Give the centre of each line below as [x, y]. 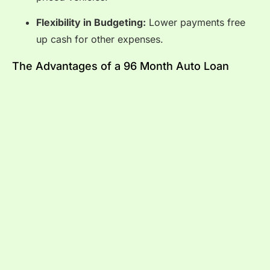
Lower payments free [196, 23]
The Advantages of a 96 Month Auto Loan [121, 66]
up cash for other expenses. [100, 39]
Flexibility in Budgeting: [91, 23]
